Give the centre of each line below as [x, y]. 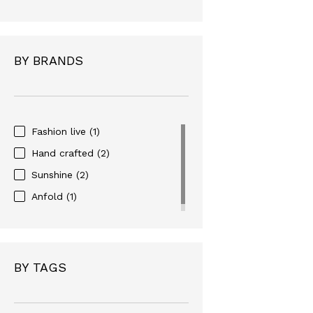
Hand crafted [64, 153]
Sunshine [54, 174]
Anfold [49, 196]
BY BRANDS [49, 60]
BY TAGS [40, 267]
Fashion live [60, 131]
